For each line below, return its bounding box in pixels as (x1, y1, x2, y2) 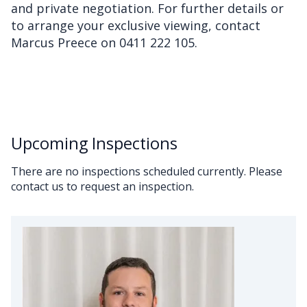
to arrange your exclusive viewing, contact (11, 16, 260, 34)
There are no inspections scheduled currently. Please (11, 163, 282, 179)
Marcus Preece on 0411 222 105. (11, 34, 197, 51)
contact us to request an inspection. (11, 178, 194, 194)
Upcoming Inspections (11, 132, 177, 154)
